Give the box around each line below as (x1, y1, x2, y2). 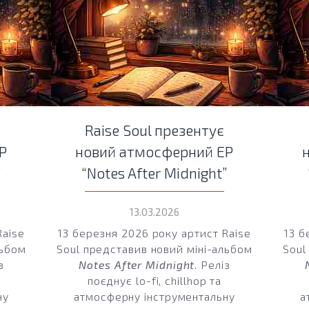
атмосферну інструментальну (74, 289, 235, 303)
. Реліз (195, 257, 230, 271)
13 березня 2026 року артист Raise (58, 226, 251, 239)
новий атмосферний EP (75, 143, 234, 161)
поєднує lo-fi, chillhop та (87, 273, 222, 287)
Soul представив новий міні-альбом (57, 241, 252, 255)
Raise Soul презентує (84, 121, 224, 139)
